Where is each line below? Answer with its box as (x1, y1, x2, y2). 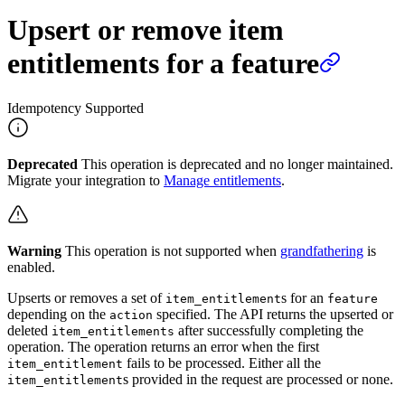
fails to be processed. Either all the (123, 354, 321, 371)
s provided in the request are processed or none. (123, 371, 393, 387)
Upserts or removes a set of (7, 289, 165, 306)
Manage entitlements (164, 172, 281, 188)
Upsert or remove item (7, 14, 284, 47)
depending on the (7, 306, 109, 322)
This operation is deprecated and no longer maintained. (78, 155, 393, 172)
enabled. (7, 259, 55, 275)
